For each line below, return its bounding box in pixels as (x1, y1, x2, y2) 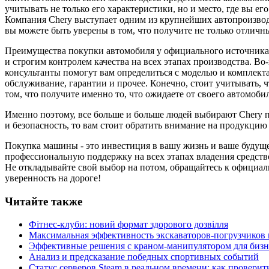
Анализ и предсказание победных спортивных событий (29, 252, 259, 262)
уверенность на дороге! (5, 172, 101, 183)
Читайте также (5, 195, 82, 208)
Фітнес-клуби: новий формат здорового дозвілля (29, 219, 228, 230)
